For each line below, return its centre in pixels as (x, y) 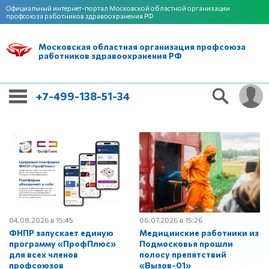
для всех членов (44, 254)
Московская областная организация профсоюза (142, 47)
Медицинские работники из (199, 232)
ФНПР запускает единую (61, 232)
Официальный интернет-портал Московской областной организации (118, 8)
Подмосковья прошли (186, 243)
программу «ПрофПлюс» (62, 243)
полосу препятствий (183, 254)
